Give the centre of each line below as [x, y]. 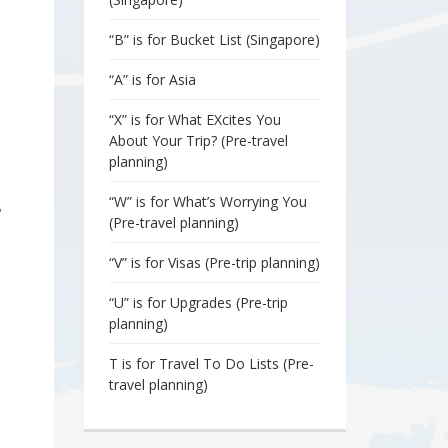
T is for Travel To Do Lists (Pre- [211, 363]
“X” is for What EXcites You [194, 119]
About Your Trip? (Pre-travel [198, 140]
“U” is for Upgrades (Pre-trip [198, 302]
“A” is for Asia [152, 79]
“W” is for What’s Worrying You [207, 201]
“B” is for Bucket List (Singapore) [214, 39]
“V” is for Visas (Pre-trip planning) [214, 262]
